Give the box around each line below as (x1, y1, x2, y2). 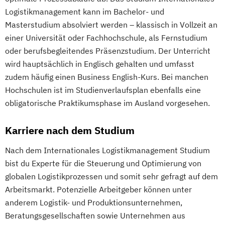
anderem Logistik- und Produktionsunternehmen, (5, 197, 182, 207)
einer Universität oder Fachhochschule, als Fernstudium (5, 33, 207, 43)
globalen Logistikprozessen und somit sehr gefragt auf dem (5, 171, 218, 181)
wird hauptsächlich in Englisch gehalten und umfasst (5, 59, 194, 69)
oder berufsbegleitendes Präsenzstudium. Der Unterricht (5, 46, 210, 56)
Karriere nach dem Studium (5, 124, 135, 137)
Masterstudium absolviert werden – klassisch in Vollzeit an (5, 20, 217, 30)
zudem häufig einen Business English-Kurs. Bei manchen (5, 72, 208, 82)
